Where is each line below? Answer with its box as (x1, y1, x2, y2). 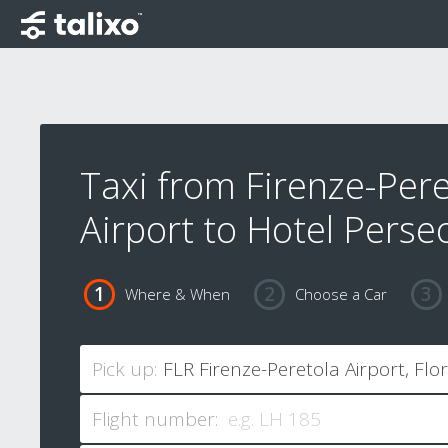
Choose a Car (294, 284, 387, 305)
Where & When (124, 284, 230, 305)
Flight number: (92, 406, 218, 433)
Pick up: (92, 356, 157, 383)
